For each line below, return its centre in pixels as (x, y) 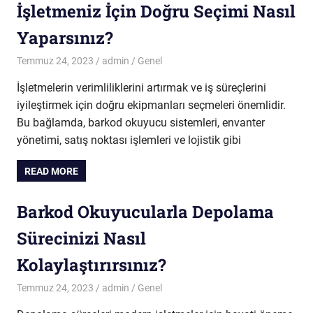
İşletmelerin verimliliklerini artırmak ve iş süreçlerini (141, 88)
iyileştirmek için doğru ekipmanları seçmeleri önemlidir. (151, 105)
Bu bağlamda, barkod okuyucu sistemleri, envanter (141, 123)
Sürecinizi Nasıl (81, 238)
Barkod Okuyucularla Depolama (145, 211)
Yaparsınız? (65, 37)
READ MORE (52, 171)
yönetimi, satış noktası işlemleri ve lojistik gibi (129, 140)
